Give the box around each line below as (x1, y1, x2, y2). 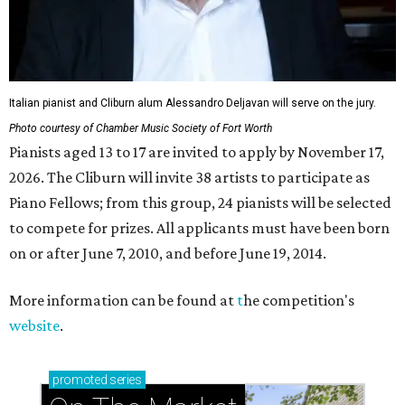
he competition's (243, 291, 354, 310)
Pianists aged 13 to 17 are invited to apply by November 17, (9, 143, 384, 162)
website (9, 316, 60, 335)
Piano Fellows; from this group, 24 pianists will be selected (9, 193, 391, 212)
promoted (52, 372, 108, 388)
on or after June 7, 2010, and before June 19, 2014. (9, 244, 326, 263)
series (107, 372, 142, 388)
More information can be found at (9, 291, 237, 310)
